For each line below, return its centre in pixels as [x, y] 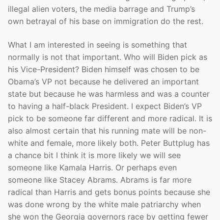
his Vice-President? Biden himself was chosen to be [104, 69]
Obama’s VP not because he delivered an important [103, 82]
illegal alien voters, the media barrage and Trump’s [101, 9]
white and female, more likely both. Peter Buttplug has [109, 143]
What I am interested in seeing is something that [97, 45]
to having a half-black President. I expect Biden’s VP [105, 106]
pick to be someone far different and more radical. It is [110, 119]
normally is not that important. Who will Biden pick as [108, 57]
